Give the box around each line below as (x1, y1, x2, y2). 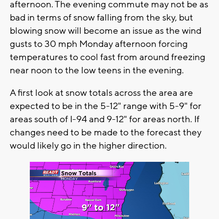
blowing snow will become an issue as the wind (10, 25, 201, 37)
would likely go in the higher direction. (10, 140, 169, 152)
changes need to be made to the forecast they (10, 127, 201, 139)
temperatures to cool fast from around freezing (10, 51, 205, 64)
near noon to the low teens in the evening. (10, 65, 186, 77)
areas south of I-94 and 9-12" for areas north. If (10, 113, 199, 126)
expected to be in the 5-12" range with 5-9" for (10, 100, 201, 112)
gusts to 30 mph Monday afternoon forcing (10, 38, 188, 50)
